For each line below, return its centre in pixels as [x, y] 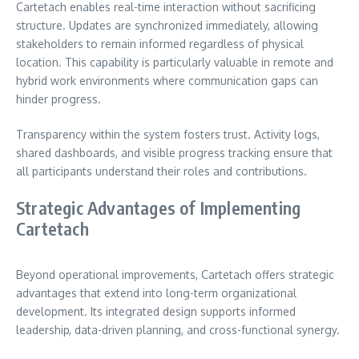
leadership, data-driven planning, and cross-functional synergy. [178, 329]
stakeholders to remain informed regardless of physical [160, 43]
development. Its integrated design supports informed [156, 311]
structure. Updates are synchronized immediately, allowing [167, 25]
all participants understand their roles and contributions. [161, 171]
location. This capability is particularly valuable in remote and [175, 62]
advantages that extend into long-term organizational [156, 292]
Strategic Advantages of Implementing [159, 207]
